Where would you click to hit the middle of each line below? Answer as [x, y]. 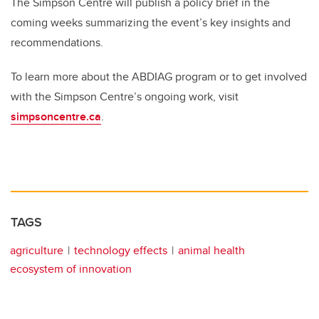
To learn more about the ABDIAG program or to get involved [159, 77]
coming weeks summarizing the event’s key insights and [151, 23]
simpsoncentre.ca [56, 117]
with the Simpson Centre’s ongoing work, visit [125, 97]
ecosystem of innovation [71, 269]
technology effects [121, 251]
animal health [211, 251]
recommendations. [57, 43]
